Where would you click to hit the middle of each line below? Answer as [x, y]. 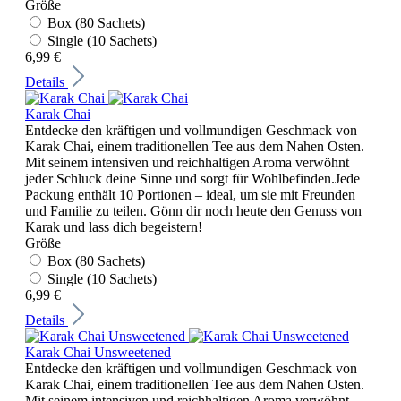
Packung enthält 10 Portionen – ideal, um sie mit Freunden [190, 194]
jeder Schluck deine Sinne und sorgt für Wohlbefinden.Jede [192, 178]
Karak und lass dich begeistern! [114, 226]
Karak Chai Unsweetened [98, 352]
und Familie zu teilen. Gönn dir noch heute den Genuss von [193, 210]
